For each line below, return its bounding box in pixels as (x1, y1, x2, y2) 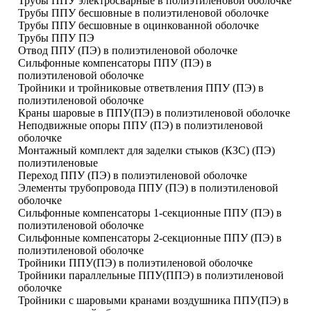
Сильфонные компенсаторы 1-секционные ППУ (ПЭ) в (18, 207, 282, 219)
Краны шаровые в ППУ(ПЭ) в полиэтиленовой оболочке (18, 107, 290, 119)
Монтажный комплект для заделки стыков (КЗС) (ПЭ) (18, 144, 275, 157)
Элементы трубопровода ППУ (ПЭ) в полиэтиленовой (18, 182, 278, 194)
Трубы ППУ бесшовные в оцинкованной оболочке (18, 19, 259, 32)
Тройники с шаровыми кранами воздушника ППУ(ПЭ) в (18, 294, 289, 307)
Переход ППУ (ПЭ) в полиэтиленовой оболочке (18, 169, 247, 182)
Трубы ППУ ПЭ (18, 32, 94, 44)
